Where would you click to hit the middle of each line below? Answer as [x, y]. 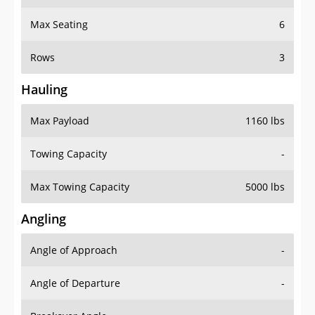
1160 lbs [265, 121]
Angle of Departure [75, 283]
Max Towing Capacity [80, 187]
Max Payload [60, 121]
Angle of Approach [74, 250]
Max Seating [59, 25]
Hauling [44, 90]
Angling [44, 219]
